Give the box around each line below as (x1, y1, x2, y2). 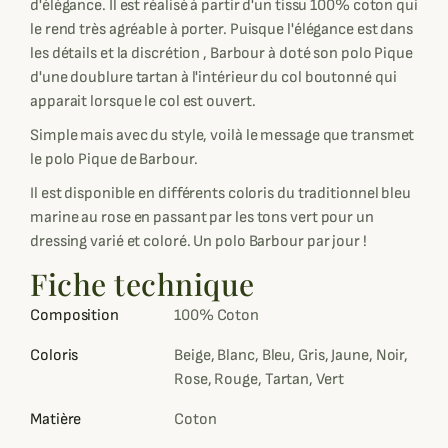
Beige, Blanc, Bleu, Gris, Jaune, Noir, (174, 346, 409, 365)
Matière (30, 410, 82, 429)
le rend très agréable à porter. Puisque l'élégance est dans (30, 20, 414, 39)
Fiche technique (30, 264, 255, 304)
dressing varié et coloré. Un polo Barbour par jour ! (30, 232, 367, 251)
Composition (30, 306, 119, 325)
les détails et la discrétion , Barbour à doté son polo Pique (30, 44, 413, 63)
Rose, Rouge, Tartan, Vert (174, 370, 344, 389)
